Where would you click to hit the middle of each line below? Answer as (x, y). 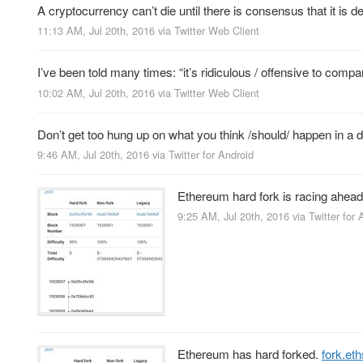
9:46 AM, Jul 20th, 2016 (93, 154)
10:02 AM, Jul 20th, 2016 (96, 92)
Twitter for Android (211, 154)
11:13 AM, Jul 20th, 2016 (96, 31)
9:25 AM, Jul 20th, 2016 (233, 216)
